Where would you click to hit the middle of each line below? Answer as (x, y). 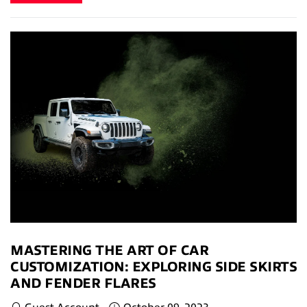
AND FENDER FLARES (83, 283)
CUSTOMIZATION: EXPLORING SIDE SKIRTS (153, 267)
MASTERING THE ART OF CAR (109, 250)
